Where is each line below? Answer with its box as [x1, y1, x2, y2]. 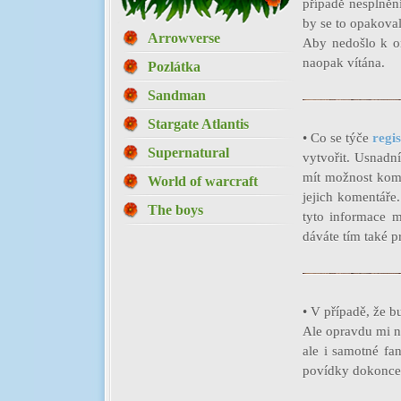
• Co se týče [303, 131, 372, 145]
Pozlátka [148, 59, 200, 74]
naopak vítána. [303, 55, 385, 70]
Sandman [148, 88, 206, 103]
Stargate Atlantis [148, 116, 249, 132]
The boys [148, 202, 203, 218]
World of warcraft [148, 174, 258, 189]
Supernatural [148, 145, 229, 160]
